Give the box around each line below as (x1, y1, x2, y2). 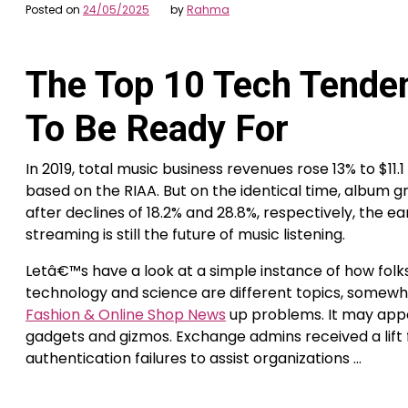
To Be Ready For (25, 107, 289, 150)
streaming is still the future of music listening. (25, 224, 345, 245)
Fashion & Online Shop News (25, 304, 226, 325)
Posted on (25, 2, 83, 17)
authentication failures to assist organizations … (25, 348, 362, 369)
